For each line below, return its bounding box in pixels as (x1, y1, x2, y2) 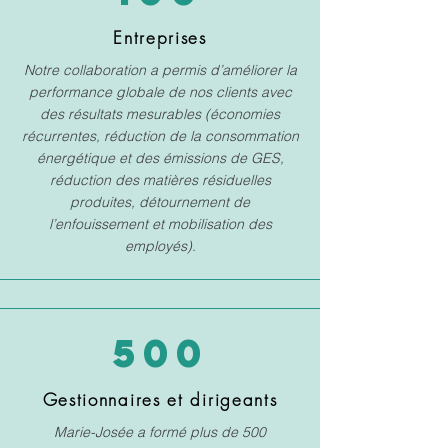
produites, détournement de (70, 193, 250, 211)
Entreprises (113, 26, 207, 49)
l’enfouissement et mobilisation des (48, 215, 272, 233)
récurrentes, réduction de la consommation (21, 127, 299, 145)
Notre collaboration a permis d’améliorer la (23, 61, 297, 79)
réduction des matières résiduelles (49, 171, 271, 189)
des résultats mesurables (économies (40, 105, 280, 123)
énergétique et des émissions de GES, (36, 149, 284, 167)
